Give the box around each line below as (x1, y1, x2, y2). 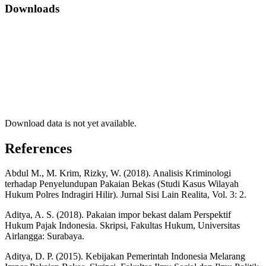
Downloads (5, 2, 59, 15)
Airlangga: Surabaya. (5, 231, 84, 242)
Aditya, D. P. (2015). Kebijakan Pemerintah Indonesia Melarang (5, 251, 245, 262)
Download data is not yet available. (5, 118, 137, 128)
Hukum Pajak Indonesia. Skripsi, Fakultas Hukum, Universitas (5, 220, 240, 231)
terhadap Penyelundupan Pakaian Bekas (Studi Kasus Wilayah (5, 179, 239, 189)
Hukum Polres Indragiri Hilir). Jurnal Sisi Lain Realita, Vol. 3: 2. (5, 189, 246, 200)
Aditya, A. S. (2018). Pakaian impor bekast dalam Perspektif (5, 210, 231, 220)
